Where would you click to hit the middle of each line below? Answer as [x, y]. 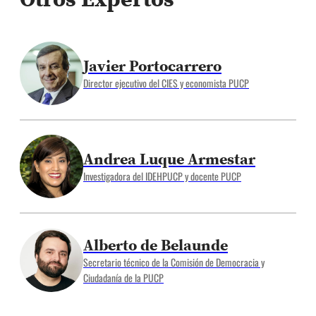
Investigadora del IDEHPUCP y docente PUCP [162, 176]
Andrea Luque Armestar [169, 159]
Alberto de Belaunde [156, 245]
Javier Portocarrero [152, 66]
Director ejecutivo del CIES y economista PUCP [166, 83]
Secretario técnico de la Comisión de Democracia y [174, 262]
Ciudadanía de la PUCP [123, 278]
